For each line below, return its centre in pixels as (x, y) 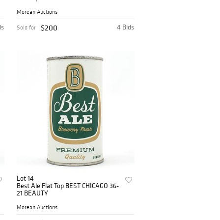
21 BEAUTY (33, 193)
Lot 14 (26, 178)
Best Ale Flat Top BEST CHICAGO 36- (68, 185)
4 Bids (126, 27)
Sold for (27, 27)
